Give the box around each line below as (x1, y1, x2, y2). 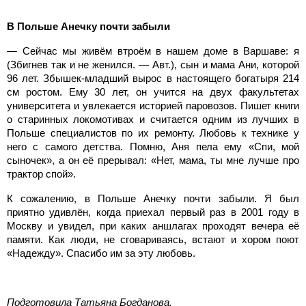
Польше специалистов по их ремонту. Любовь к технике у (7, 126, 299, 139)
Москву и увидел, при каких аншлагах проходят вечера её (7, 219, 299, 232)
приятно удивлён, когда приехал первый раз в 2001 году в (7, 206, 299, 218)
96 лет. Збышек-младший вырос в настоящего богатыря (7, 72, 283, 84)
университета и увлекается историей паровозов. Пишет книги (7, 99, 299, 111)
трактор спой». (7, 167, 76, 180)
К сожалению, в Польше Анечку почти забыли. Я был (7, 192, 299, 204)
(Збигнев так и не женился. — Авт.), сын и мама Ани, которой (7, 58, 299, 70)
